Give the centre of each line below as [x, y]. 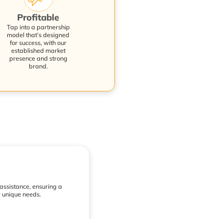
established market [38, 50]
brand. [38, 66]
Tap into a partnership [38, 27]
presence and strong [38, 58]
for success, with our [38, 42]
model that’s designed [38, 34]
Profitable [38, 17]
